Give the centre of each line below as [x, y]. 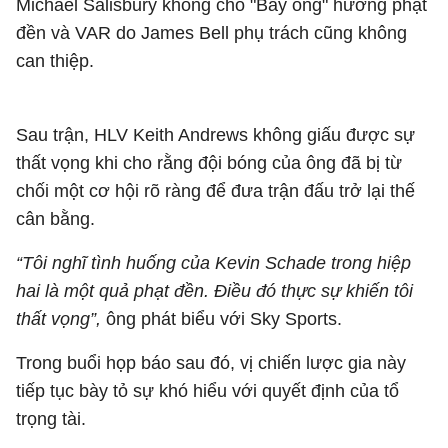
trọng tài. [51, 419]
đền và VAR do [78, 33]
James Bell [185, 33]
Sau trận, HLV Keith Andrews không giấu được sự [215, 135]
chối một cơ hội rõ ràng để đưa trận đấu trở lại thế [215, 191]
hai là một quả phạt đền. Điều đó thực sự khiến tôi [214, 291]
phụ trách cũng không [318, 33]
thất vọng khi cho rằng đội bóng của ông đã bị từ [209, 163]
